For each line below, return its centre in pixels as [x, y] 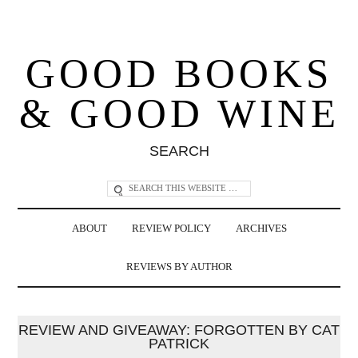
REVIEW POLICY [171, 228]
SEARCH [179, 151]
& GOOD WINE [179, 113]
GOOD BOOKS [179, 73]
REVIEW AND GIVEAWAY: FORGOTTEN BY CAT [179, 330]
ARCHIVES [261, 228]
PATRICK [179, 343]
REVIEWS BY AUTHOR [179, 267]
